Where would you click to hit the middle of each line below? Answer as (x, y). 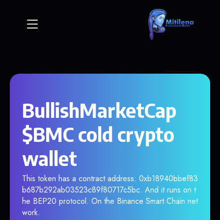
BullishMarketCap (99, 110)
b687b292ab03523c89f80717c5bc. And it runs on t (109, 190)
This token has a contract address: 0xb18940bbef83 (110, 179)
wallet (50, 158)
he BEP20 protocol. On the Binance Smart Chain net (110, 201)
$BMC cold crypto (98, 134)
